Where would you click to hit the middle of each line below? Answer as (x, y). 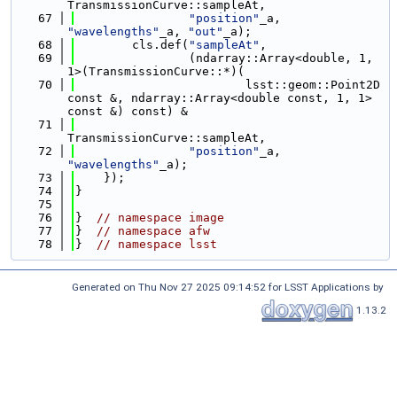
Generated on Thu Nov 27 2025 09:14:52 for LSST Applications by (229, 287)
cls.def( (132, 45)
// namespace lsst (157, 244)
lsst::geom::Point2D (228, 85)
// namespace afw (153, 231)
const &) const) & (128, 111)
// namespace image (160, 218)
